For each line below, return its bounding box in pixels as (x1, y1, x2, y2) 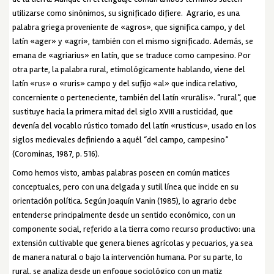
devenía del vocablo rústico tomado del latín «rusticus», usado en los (12, 120, 257, 131)
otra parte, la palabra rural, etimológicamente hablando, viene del (12, 64, 246, 75)
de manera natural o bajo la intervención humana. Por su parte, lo (12, 251, 243, 262)
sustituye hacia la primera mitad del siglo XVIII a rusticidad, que (12, 106, 234, 117)
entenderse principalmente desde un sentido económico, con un (12, 209, 236, 220)
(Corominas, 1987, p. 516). (12, 148, 100, 159)
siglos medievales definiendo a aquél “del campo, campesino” (12, 134, 229, 145)
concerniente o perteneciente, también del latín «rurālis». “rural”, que (12, 92, 257, 103)
